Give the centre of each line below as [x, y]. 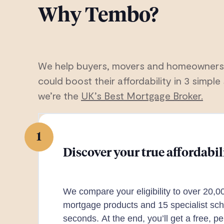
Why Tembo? [98, 16]
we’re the [59, 95]
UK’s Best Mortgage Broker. [142, 95]
